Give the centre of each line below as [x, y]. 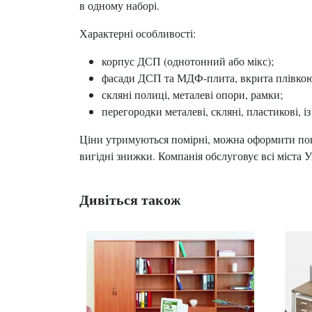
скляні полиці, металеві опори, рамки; [192, 94]
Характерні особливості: [138, 33]
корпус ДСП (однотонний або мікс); [188, 61]
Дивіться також [130, 199]
